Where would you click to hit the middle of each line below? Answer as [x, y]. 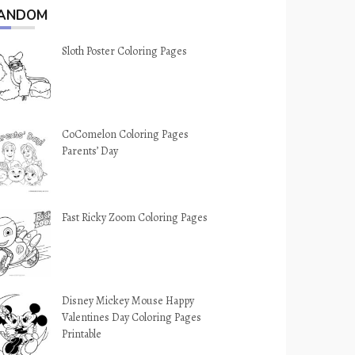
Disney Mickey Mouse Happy [128, 301]
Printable [82, 334]
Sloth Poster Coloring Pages [125, 51]
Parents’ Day [90, 151]
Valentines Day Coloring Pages [132, 317]
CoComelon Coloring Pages [126, 134]
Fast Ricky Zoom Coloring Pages [135, 218]
